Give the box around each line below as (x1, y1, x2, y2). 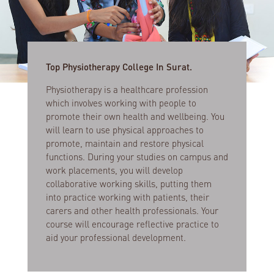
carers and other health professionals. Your (45, 204, 218, 217)
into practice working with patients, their (45, 190, 209, 203)
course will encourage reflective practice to (45, 217, 219, 230)
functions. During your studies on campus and (45, 150, 228, 163)
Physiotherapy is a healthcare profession (45, 83, 208, 95)
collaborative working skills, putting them (45, 177, 212, 190)
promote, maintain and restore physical (45, 136, 204, 149)
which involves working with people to (45, 96, 196, 109)
